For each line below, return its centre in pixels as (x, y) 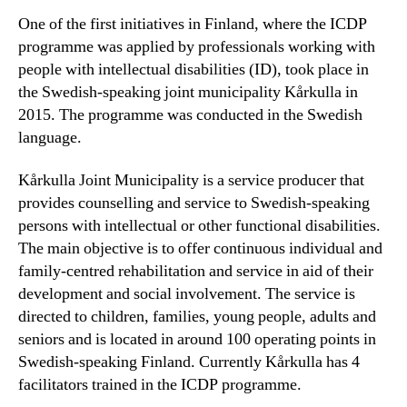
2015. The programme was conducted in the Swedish (190, 114)
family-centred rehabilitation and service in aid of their (196, 272)
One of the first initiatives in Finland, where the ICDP (193, 24)
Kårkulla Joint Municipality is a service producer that (191, 181)
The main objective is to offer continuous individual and (200, 249)
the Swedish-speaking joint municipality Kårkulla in (188, 92)
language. (50, 137)
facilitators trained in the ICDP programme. (160, 385)
